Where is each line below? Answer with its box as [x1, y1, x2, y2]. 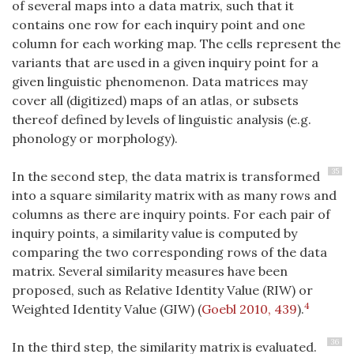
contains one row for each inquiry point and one [12, 17, 305, 33]
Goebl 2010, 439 [201, 301, 297, 318]
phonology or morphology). [12, 130, 178, 147]
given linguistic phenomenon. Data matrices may [12, 73, 307, 90]
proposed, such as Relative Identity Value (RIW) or [12, 282, 313, 299]
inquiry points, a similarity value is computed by [12, 225, 297, 242]
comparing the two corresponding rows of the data [12, 244, 327, 261]
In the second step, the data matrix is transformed [12, 168, 320, 185]
